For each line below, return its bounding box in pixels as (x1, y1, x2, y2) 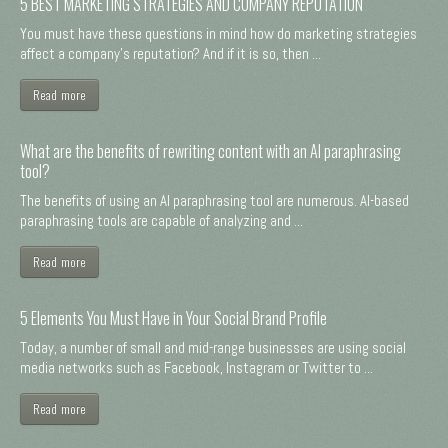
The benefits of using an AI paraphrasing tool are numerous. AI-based (20, 190, 409, 210)
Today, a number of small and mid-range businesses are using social (20, 337, 406, 357)
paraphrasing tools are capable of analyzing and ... (20, 210, 303, 230)
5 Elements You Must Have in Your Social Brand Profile (20, 305, 327, 330)
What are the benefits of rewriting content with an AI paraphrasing (20, 138, 401, 163)
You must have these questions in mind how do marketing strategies (20, 23, 417, 43)
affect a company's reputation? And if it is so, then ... (20, 43, 321, 63)
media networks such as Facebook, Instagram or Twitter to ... (20, 357, 373, 377)
